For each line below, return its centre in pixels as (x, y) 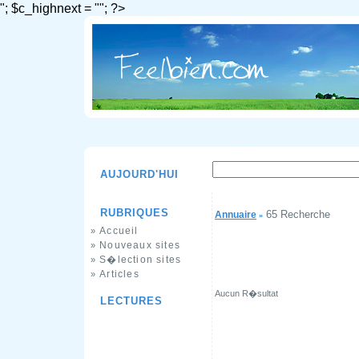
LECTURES (131, 301)
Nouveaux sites (140, 245)
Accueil (119, 231)
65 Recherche (298, 214)
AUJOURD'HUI (139, 174)
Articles (119, 274)
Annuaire (236, 215)
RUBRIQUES (135, 213)
